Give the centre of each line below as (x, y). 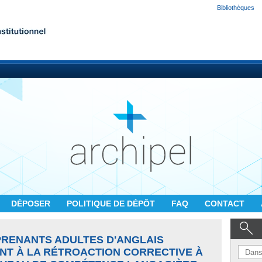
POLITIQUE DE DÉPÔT (112, 204)
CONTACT (226, 204)
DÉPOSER (32, 204)
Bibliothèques (236, 8)
